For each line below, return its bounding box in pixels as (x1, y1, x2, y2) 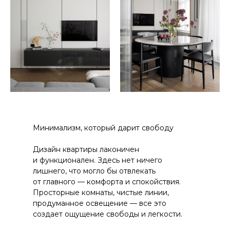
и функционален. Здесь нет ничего (33, 155, 162, 165)
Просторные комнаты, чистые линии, (33, 187, 169, 197)
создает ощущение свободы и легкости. (33, 209, 182, 219)
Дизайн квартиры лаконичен (33, 144, 139, 154)
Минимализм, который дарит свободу (33, 123, 174, 132)
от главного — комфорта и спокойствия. (33, 177, 181, 186)
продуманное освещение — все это (33, 198, 166, 208)
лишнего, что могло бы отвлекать (33, 166, 156, 176)
